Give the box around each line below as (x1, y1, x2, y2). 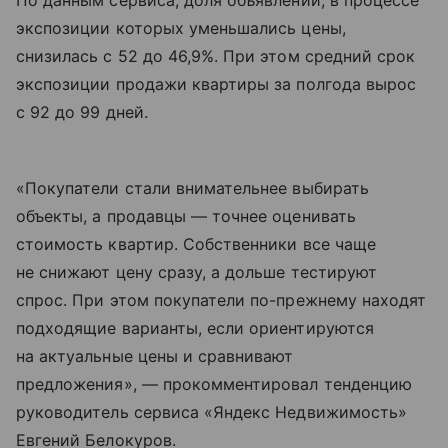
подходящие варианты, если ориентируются (16, 318, 374, 339)
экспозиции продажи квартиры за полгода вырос (16, 74, 417, 95)
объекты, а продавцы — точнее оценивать (16, 206, 356, 227)
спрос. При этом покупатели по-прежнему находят (16, 290, 427, 311)
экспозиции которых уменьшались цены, (16, 18, 346, 39)
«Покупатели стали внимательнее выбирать (16, 178, 369, 199)
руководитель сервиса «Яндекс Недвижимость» (16, 402, 408, 423)
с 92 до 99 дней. (16, 102, 148, 123)
